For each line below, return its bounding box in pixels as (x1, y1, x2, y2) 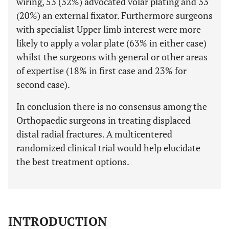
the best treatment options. (16, 155, 129, 168)
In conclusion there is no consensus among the (16, 100, 207, 112)
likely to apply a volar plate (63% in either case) (16, 37, 207, 49)
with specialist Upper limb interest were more (16, 23, 201, 35)
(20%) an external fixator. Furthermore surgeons (16, 9, 213, 21)
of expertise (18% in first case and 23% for (16, 64, 187, 77)
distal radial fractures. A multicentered (16, 128, 172, 140)
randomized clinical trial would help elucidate (16, 142, 200, 154)
